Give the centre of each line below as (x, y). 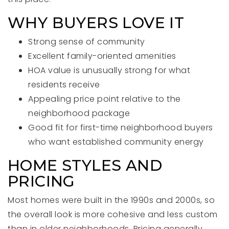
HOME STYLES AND (85, 165)
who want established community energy (116, 142)
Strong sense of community (87, 42)
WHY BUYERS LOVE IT (96, 23)
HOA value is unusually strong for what (109, 70)
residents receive (64, 85)
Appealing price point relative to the (105, 99)
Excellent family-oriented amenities (102, 56)
